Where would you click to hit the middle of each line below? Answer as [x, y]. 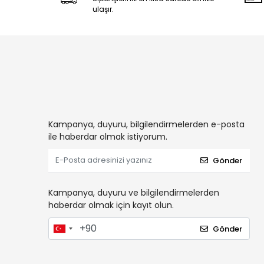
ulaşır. [103, 9]
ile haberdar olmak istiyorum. [108, 136]
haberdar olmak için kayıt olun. [111, 205]
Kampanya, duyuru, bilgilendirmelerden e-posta [146, 124]
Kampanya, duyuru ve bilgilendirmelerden [134, 192]
